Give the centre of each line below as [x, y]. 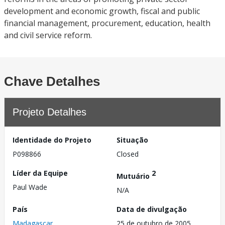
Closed [128, 154]
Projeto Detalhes [49, 112]
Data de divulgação [152, 209]
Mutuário [134, 176]
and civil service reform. [48, 35]
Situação [132, 140]
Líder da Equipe [40, 173]
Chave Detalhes [52, 81]
